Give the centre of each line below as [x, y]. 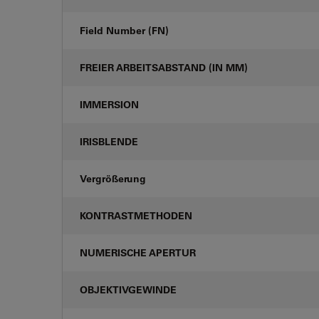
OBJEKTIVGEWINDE [128, 289]
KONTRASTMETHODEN [136, 215]
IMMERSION [109, 104]
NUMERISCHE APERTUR [138, 252]
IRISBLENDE [109, 141]
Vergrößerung [113, 178]
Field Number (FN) [124, 30]
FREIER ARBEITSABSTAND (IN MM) [164, 67]
